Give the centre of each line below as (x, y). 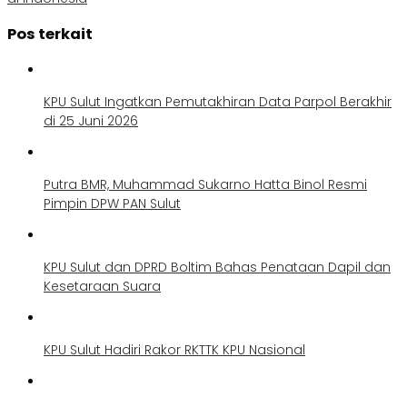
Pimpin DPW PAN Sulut (112, 203)
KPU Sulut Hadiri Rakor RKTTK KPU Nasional (174, 349)
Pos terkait (50, 35)
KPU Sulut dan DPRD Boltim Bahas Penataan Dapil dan (217, 267)
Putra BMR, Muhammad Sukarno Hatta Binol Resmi (205, 184)
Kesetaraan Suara (102, 286)
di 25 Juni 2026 (91, 120)
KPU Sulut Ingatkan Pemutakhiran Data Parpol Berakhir (218, 101)
